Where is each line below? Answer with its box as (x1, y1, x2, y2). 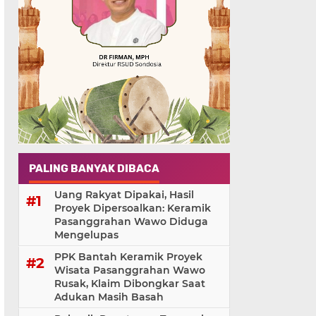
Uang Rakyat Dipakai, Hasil (54, 188, 194, 202)
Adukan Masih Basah (54, 291, 164, 304)
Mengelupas (54, 229, 119, 242)
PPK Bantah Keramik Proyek (54, 250, 202, 264)
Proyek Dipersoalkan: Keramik (54, 202, 211, 215)
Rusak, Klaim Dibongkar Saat (54, 277, 205, 291)
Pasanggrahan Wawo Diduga (54, 215, 208, 229)
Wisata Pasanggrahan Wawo (54, 264, 205, 277)
